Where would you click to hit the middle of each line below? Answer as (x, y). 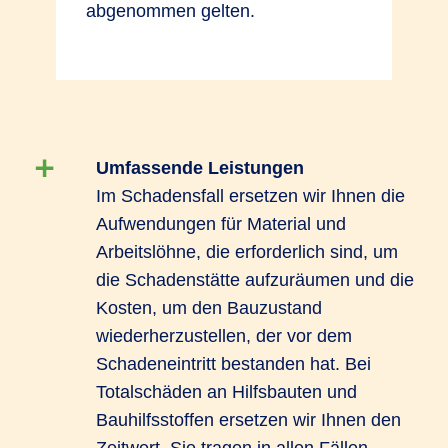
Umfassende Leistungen (200, 168)
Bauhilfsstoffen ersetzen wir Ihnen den (248, 420)
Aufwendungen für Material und (221, 224)
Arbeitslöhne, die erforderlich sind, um (247, 252)
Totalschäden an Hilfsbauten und (226, 392)
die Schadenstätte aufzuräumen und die (255, 280)
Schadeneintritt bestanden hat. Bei (233, 364)
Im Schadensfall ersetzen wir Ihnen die (250, 196)
